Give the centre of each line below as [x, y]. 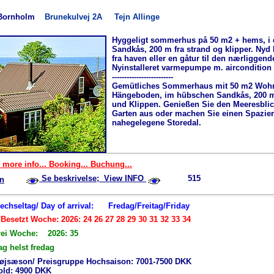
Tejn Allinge [137, 17]
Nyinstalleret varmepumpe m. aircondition [192, 68]
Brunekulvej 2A [80, 17]
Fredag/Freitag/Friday [149, 206]
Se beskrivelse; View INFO [93, 179]
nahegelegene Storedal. [157, 123]
